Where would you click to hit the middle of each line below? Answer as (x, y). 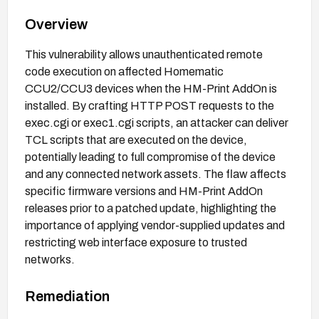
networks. (50, 259)
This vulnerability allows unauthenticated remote (144, 54)
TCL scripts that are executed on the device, (136, 140)
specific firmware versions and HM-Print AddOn (144, 191)
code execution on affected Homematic (124, 71)
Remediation (67, 296)
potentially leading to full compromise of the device (150, 157)
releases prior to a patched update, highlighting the (151, 208)
